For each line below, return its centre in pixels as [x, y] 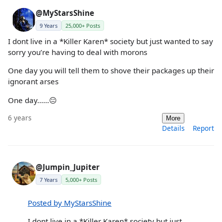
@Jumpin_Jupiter [68, 167]
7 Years [49, 179]
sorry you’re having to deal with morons [78, 52]
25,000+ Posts [83, 26]
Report [203, 128]
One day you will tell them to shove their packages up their [111, 71]
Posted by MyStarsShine [70, 203]
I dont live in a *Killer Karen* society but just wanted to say [111, 41]
